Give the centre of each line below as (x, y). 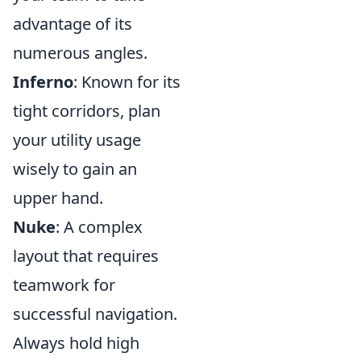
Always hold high (76, 343)
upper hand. (58, 198)
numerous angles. (80, 53)
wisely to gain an (75, 169)
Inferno (43, 82)
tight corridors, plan (87, 111)
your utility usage (77, 140)
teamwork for (64, 285)
